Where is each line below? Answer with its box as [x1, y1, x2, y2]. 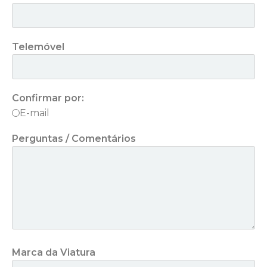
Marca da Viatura [12, 247, 95, 258]
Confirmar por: [12, 92, 84, 104]
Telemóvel [12, 41, 64, 52]
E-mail [20, 107, 49, 119]
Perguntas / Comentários [12, 133, 136, 144]
